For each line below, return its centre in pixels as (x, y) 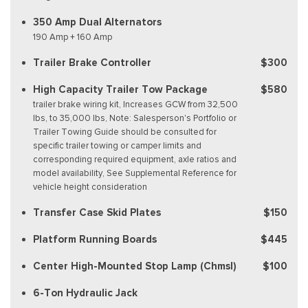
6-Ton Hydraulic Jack (85, 293)
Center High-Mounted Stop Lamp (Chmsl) (135, 266)
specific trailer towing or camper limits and (117, 145)
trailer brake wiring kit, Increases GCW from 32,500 (135, 104)
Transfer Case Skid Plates (97, 212)
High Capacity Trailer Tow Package (120, 89)
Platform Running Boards (95, 239)
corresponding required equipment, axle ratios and (135, 159)
